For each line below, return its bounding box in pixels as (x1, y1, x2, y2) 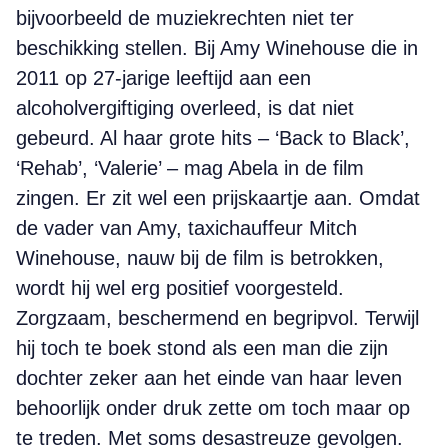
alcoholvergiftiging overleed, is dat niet (16, 97, 354, 119)
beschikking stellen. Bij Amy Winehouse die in (16, 37, 418, 59)
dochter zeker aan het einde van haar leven (16, 367, 402, 389)
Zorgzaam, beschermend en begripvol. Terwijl (16, 307, 419, 329)
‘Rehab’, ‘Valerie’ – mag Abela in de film (16, 157, 364, 179)
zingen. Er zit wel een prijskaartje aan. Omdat (16, 187, 420, 209)
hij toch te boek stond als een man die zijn (16, 337, 388, 359)
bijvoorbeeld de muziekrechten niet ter (16, 7, 354, 29)
